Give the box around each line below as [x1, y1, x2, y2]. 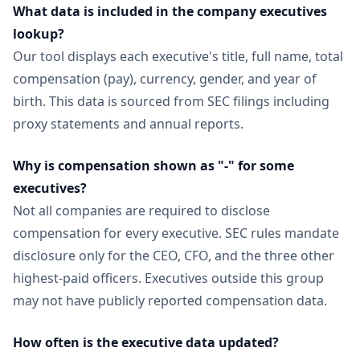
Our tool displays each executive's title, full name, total [13, 47, 343, 65]
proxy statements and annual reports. [13, 115, 243, 133]
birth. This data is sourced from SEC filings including [13, 92, 329, 110]
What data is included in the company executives [13, 2, 327, 20]
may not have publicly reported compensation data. [13, 292, 327, 309]
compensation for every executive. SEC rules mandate [13, 224, 339, 242]
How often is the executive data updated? [13, 333, 279, 351]
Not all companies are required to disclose [13, 202, 270, 219]
